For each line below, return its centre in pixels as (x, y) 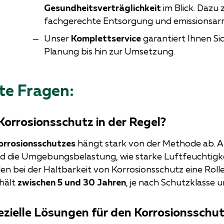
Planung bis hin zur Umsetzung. (109, 51)
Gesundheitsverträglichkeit (102, 7)
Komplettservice (106, 38)
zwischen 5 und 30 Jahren (72, 182)
